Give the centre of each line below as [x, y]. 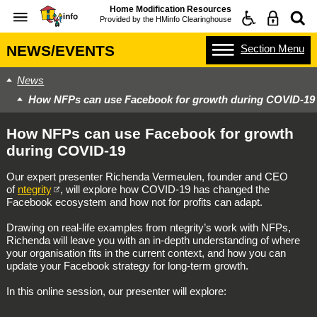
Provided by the [128, 19]
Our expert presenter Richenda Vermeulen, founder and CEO [147, 176]
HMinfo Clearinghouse [194, 19]
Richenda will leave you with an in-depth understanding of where [153, 240]
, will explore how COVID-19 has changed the [165, 189]
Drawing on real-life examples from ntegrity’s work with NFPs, [148, 227]
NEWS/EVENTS [60, 50]
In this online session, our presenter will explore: [116, 291]
